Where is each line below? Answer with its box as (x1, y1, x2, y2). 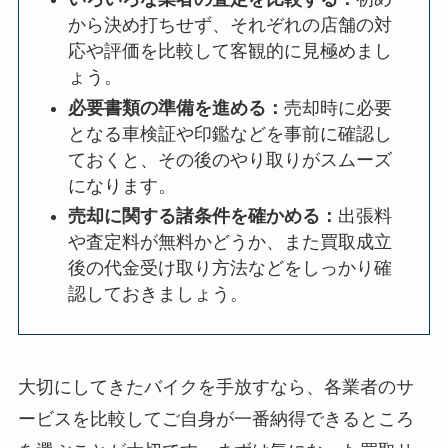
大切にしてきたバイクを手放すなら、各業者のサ (17, 376, 414, 397)
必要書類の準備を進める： (68, 97, 285, 118)
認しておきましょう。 (68, 283, 249, 304)
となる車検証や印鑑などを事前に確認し (68, 123, 393, 144)
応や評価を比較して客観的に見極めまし (68, 41, 393, 62)
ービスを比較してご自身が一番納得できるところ (17, 408, 414, 429)
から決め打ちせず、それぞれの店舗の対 (68, 15, 393, 36)
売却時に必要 (284, 97, 393, 118)
